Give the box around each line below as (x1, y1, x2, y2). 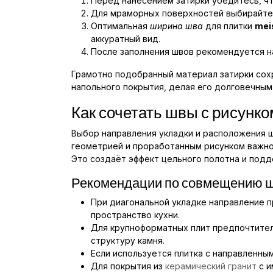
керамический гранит (165, 260, 257, 271)
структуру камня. (91, 235, 165, 246)
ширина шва (150, 20, 203, 31)
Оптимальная (91, 20, 150, 31)
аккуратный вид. (91, 33, 160, 44)
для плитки (203, 20, 255, 31)
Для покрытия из (91, 260, 165, 271)
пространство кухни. (91, 209, 180, 220)
